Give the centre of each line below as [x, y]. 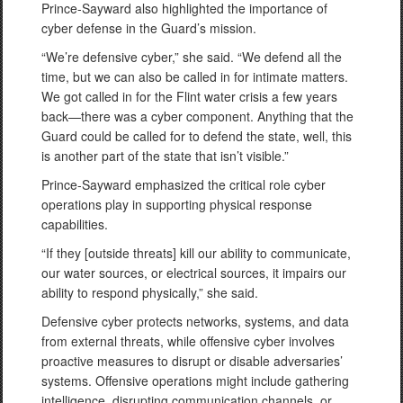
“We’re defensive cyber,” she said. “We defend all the [192, 57]
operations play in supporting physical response [177, 204]
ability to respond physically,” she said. [150, 292]
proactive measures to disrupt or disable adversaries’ [192, 361]
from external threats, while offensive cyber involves [188, 341]
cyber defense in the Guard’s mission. [149, 28]
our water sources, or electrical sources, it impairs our [194, 273]
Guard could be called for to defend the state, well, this [197, 136]
